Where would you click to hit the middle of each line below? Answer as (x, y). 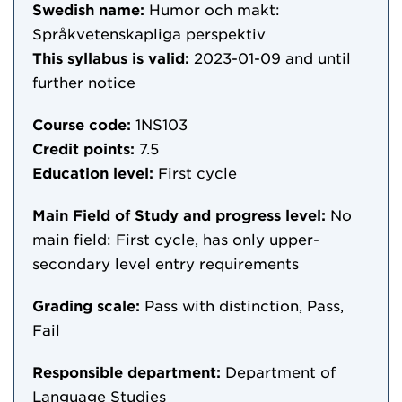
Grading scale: (86, 305)
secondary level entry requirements (166, 263)
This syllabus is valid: (111, 57)
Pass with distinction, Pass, (244, 305)
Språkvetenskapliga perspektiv (149, 33)
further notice (84, 82)
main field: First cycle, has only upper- (176, 239)
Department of (280, 371)
